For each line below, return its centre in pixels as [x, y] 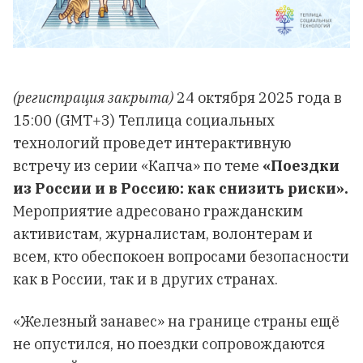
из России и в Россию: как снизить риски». [181, 188]
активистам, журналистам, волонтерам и [163, 234]
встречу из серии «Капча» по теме [138, 166]
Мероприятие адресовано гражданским [158, 211]
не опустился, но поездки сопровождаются [169, 344]
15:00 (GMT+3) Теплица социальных [144, 120]
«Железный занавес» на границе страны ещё [176, 321]
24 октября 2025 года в [259, 98]
